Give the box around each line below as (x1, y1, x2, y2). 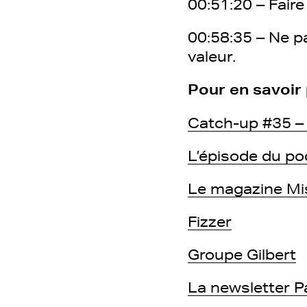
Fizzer (188, 213, 232, 230)
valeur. (188, 48, 236, 64)
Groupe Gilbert (188, 246, 296, 262)
